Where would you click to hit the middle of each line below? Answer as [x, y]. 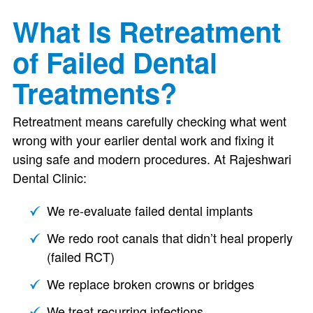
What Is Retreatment [146, 31]
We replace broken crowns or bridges [150, 284]
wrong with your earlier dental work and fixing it [143, 140]
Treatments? [94, 93]
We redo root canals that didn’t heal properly [169, 238]
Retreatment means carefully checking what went [149, 121]
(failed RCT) [80, 256]
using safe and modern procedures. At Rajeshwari [152, 159]
